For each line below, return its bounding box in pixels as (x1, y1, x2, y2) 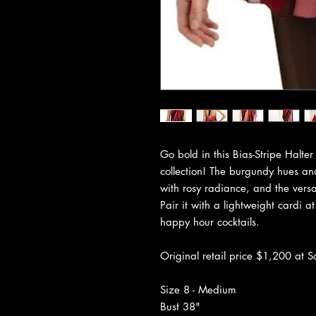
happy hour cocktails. (160, 214, 260, 229)
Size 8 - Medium (160, 282, 236, 296)
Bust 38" (160, 299, 200, 313)
